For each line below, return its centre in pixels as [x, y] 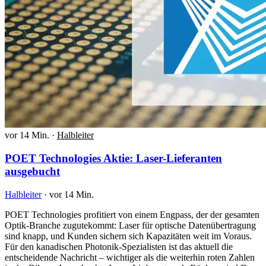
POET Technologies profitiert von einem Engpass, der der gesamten [132, 214]
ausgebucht [32, 172]
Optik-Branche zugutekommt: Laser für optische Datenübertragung [130, 225]
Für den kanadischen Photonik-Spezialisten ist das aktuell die [119, 246]
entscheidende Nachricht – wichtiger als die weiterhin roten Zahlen [130, 257]
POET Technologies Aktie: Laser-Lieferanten [113, 159]
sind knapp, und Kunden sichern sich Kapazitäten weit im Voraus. [128, 236]
